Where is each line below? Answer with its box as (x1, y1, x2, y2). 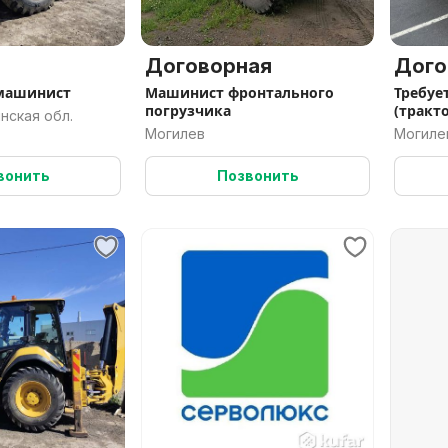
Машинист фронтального (145, 83, 334, 102)
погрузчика (145, 101, 231, 120)
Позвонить (216, 167, 299, 184)
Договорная (145, 54, 272, 78)
